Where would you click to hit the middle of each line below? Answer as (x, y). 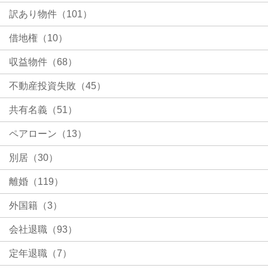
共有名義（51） (43, 109)
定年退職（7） (40, 253)
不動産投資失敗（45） (57, 86)
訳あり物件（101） (51, 14)
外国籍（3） (36, 205)
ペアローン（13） (48, 133)
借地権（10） (38, 38)
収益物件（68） (43, 62)
